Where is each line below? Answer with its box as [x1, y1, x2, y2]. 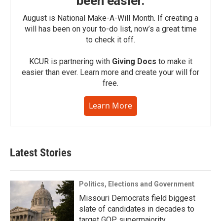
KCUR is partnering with [29, 57, 112, 67]
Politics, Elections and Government [79, 180, 194, 188]
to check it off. [86, 35, 135, 45]
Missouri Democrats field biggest [79, 193, 195, 203]
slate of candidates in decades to [79, 204, 194, 214]
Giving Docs [111, 57, 156, 67]
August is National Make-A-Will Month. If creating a [23, 13, 198, 23]
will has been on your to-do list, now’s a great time [24, 24, 197, 34]
